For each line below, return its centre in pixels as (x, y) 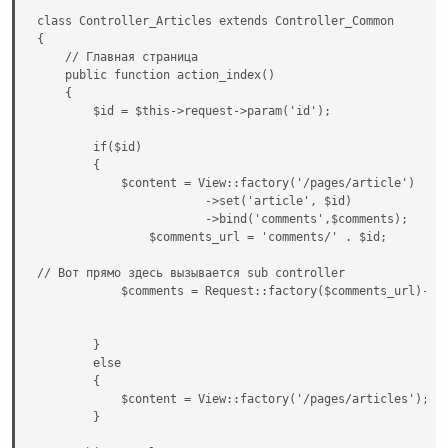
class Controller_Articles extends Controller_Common (215, 20)
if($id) (89, 146)
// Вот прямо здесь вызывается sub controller (191, 272)
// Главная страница (117, 56)
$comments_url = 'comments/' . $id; (212, 236)
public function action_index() (156, 74)
